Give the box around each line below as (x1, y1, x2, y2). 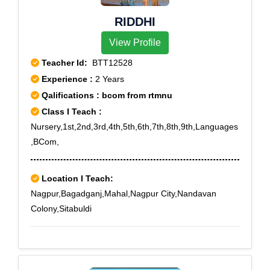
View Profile (109, 37, 161, 48)
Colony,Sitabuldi (31, 204, 92, 213)
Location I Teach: (42, 174, 113, 183)
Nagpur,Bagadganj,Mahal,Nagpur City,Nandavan (31, 189, 216, 198)
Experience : (42, 74, 95, 84)
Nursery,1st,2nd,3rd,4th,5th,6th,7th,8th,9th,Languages (31, 122, 238, 131)
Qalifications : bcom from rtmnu (39, 90, 172, 100)
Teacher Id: (42, 58, 87, 67)
